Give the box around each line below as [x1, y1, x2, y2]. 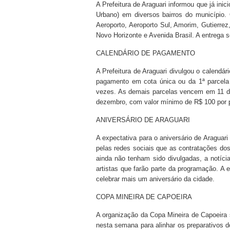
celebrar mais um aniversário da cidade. [96, 175, 215, 183]
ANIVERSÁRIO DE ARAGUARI [96, 116, 190, 124]
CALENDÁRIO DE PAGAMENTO [96, 49, 195, 57]
